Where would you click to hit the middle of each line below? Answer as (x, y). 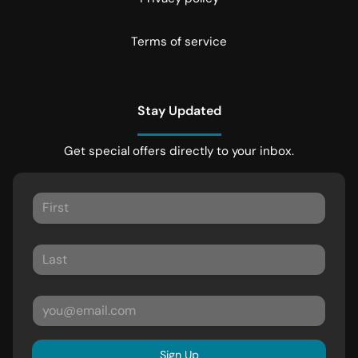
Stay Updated (179, 111)
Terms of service (179, 42)
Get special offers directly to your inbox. (179, 151)
